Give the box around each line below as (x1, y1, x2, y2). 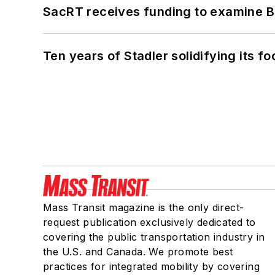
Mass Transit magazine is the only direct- (43, 201, 244, 214)
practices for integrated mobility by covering (43, 260, 260, 273)
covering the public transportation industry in (43, 230, 265, 243)
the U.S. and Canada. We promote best (43, 245, 233, 258)
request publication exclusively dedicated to (43, 215, 256, 228)
